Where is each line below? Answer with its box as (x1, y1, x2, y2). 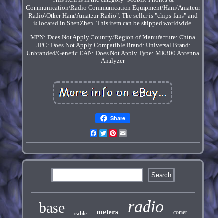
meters (96, 208, 118, 216)
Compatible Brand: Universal (93, 41, 171, 49)
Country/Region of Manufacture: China (91, 34, 196, 41)
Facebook (97, 129, 124, 137)
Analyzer (101, 57, 125, 65)
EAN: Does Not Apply (79, 49, 138, 57)
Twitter (107, 129, 127, 137)
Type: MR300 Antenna (139, 49, 200, 57)
